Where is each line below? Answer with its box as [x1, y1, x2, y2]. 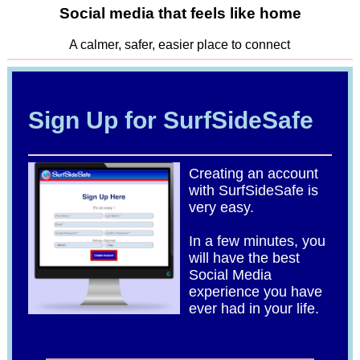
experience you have [189, 283, 323, 300]
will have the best [189, 249, 301, 266]
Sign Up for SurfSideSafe [27, 107, 313, 134]
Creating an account [189, 165, 319, 182]
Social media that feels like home [59, 4, 301, 22]
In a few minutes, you [189, 232, 326, 249]
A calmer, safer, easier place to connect [69, 37, 291, 51]
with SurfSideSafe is [189, 182, 319, 198]
